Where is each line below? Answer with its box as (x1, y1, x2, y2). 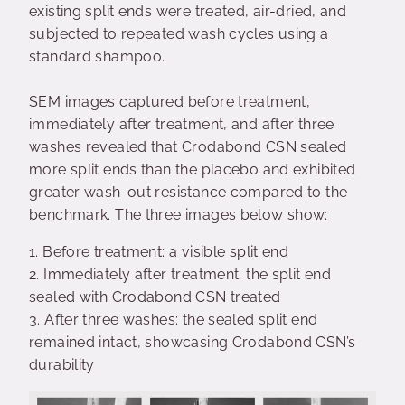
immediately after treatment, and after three (29, 116, 334, 134)
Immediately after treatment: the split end (43, 266, 332, 284)
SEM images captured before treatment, (29, 93, 311, 111)
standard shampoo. (29, 48, 169, 66)
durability (29, 356, 95, 374)
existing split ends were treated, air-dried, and (29, 3, 347, 21)
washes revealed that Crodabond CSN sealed (29, 138, 347, 156)
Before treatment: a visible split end (42, 243, 289, 261)
